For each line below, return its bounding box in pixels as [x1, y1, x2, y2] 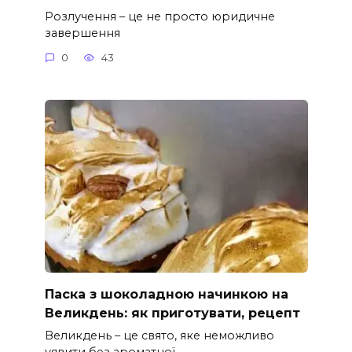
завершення [44, 25, 120, 40]
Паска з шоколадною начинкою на [44, 287, 288, 302]
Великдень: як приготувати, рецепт [44, 306, 300, 321]
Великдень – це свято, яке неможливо [44, 328, 274, 343]
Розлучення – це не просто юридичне [44, 9, 275, 24]
